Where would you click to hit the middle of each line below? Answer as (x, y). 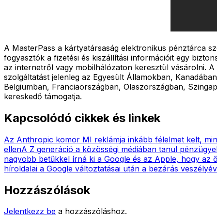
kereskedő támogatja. (43, 96)
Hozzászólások (47, 190)
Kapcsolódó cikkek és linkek (82, 118)
